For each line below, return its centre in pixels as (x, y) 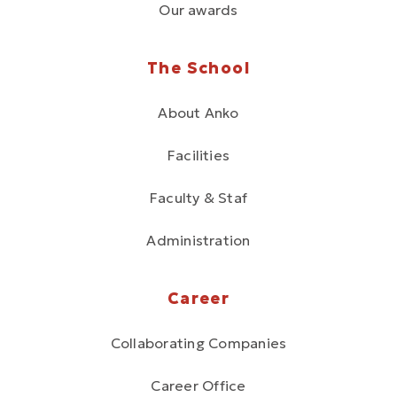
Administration (198, 240)
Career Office (198, 385)
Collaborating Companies (198, 343)
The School (198, 67)
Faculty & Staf (198, 197)
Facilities (198, 155)
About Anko (198, 112)
